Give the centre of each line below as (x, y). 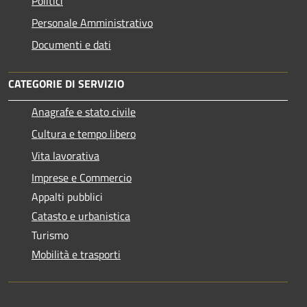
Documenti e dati (71, 44)
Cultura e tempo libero (84, 133)
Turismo (50, 235)
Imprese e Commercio (82, 177)
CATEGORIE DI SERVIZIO (66, 83)
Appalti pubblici (67, 196)
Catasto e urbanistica (81, 216)
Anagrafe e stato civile (84, 111)
